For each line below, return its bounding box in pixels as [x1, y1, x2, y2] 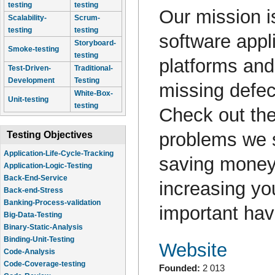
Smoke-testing [8, 45, 59, 53]
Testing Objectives [7, 130, 93, 140]
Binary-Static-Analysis [4, 223, 83, 231]
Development [8, 76, 55, 85]
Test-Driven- [8, 64, 51, 72]
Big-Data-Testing [4, 211, 62, 219]
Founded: [158, 263, 203, 274]
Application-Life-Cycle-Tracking [4, 149, 114, 158]
